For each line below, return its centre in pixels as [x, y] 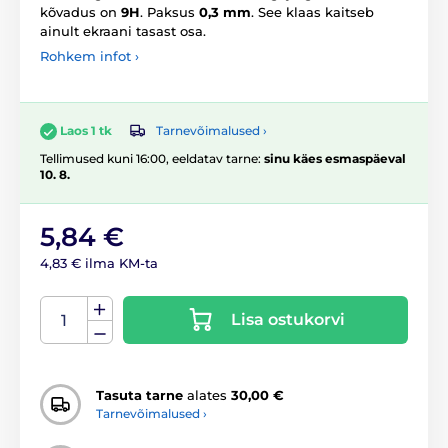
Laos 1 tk [86, 131]
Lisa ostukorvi [287, 319]
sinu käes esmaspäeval [335, 158]
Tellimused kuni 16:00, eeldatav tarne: [152, 158]
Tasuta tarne [139, 395]
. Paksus [169, 12]
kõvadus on [80, 12]
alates [207, 395]
